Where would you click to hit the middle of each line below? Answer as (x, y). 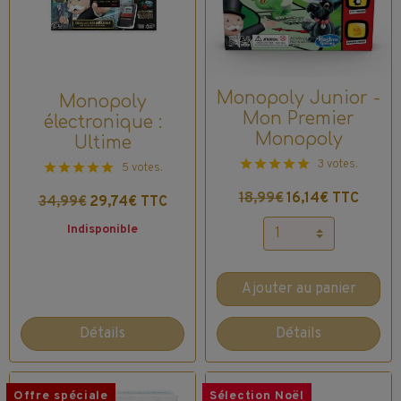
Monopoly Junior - (299, 98)
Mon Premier (299, 118)
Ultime (102, 143)
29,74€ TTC (128, 203)
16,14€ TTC (322, 198)
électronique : (102, 123)
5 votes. (142, 169)
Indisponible (102, 230)
